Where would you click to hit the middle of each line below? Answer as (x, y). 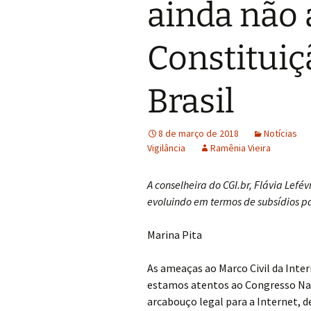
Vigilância (166, 148)
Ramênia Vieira (241, 148)
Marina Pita (175, 235)
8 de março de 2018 (199, 133)
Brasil (191, 101)
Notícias (280, 133)
